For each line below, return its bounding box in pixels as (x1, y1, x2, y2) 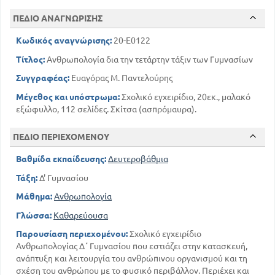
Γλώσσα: (16, 210, 52, 220)
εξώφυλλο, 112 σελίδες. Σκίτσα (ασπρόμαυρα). (16, 104, 196, 114)
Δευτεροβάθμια (108, 154, 168, 165)
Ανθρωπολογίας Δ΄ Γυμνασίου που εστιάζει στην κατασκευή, (16, 241, 247, 252)
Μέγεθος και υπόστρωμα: (16, 91, 120, 102)
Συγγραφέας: (16, 73, 69, 83)
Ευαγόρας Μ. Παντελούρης (69, 73, 172, 83)
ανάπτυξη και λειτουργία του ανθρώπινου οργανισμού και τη (16, 254, 247, 264)
